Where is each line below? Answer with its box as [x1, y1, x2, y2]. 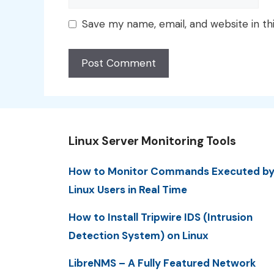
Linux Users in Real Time [68, 182, 187, 196]
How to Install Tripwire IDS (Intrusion [68, 210, 253, 224]
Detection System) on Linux [68, 228, 209, 242]
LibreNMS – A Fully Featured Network [68, 256, 256, 270]
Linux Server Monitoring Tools [68, 133, 236, 149]
